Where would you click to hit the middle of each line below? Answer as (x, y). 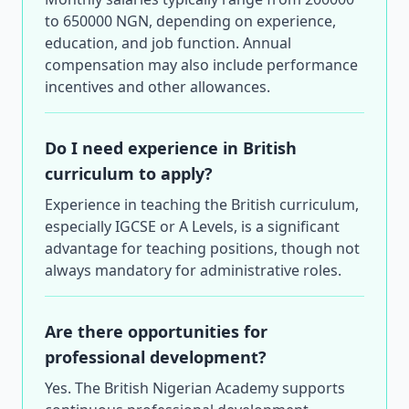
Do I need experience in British (171, 148)
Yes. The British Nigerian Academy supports (195, 388)
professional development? (156, 357)
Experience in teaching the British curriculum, (202, 204)
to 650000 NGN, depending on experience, (190, 21)
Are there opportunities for (156, 331)
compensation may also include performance (201, 65)
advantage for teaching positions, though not (202, 248)
